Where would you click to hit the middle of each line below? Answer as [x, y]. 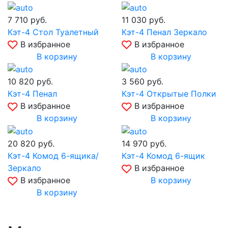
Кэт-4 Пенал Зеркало [164, 32]
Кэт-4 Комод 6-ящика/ [53, 156]
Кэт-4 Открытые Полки [169, 94]
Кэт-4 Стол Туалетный [53, 32]
